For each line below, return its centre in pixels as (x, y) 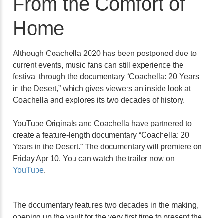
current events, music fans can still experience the (98, 65)
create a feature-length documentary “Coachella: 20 (101, 135)
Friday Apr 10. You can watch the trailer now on (94, 158)
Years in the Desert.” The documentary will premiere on (107, 147)
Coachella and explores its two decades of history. (99, 100)
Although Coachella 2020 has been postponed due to (105, 53)
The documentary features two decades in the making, (106, 205)
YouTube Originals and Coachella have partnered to (102, 123)
